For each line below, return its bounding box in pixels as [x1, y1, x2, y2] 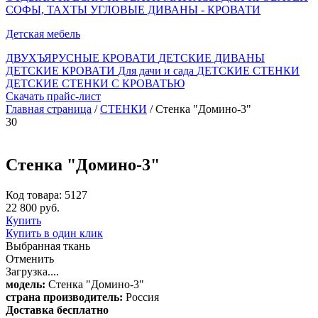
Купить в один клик [6, 226, 103, 239]
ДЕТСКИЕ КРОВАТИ [6, 65, 118, 77]
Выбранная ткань [6, 239, 90, 252]
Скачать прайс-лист [6, 90, 101, 102]
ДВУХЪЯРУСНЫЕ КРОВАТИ [6, 52, 158, 64]
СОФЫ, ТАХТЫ [6, 4, 90, 16]
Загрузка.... [6, 265, 59, 278]
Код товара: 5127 [6, 188, 87, 201]
